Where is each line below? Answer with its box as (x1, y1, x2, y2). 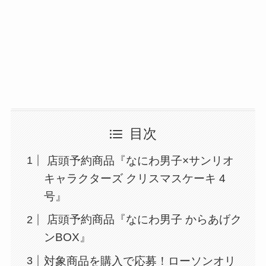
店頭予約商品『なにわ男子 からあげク (44, 213, 242, 226)
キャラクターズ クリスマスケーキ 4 (44, 172, 226, 185)
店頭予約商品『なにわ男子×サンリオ (44, 154, 235, 167)
